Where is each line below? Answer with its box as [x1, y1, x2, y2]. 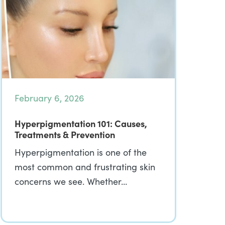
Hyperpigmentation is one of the [15, 146, 147, 158]
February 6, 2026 [15, 92, 84, 104]
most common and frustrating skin [15, 161, 155, 173]
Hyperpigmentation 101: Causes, [15, 117, 147, 130]
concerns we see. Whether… [15, 175, 127, 187]
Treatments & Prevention [15, 128, 115, 141]
